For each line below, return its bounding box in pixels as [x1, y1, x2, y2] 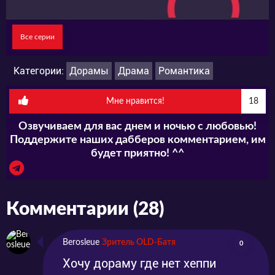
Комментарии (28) [6, 200, 164, 219]
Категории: [14, 65, 66, 77]
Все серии [20, 33, 55, 41]
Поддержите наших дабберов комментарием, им [9, 134, 266, 146]
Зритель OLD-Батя [102, 238, 176, 247]
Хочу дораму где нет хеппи [63, 256, 216, 271]
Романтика [158, 65, 210, 77]
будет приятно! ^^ [91, 148, 184, 160]
